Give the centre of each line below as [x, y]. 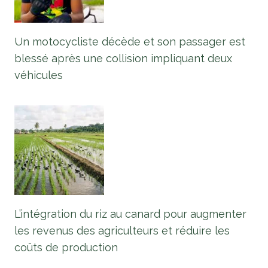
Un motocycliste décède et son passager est [130, 42]
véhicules [39, 75]
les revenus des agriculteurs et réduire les [122, 231]
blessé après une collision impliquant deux [123, 59]
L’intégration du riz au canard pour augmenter [130, 214]
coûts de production [66, 248]
